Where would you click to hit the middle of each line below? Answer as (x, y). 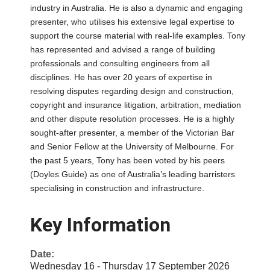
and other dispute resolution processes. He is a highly (132, 119)
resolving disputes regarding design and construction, (132, 91)
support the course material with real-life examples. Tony (138, 36)
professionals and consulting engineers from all (120, 64)
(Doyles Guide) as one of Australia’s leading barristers (133, 174)
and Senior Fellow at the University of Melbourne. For (132, 147)
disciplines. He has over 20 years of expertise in (121, 77)
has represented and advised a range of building (123, 50)
